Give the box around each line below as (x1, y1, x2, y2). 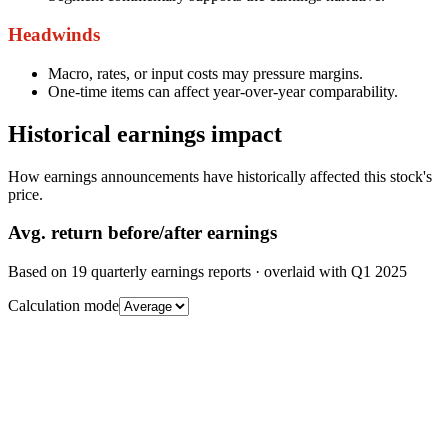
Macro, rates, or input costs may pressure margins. (48, 64, 363, 82)
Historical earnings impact (8, 120, 282, 147)
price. (8, 185, 43, 203)
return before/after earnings (46, 222, 277, 244)
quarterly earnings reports (87, 263, 251, 280)
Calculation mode (8, 297, 119, 314)
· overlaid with (251, 263, 351, 280)
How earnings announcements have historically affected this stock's (8, 167, 432, 185)
